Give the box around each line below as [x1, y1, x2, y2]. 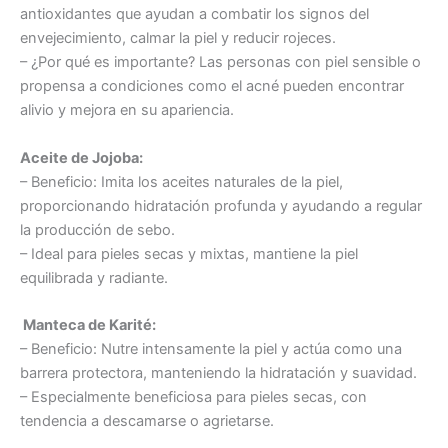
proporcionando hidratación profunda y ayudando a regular [20, 196, 422, 215]
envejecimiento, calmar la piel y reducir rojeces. [20, 29, 336, 48]
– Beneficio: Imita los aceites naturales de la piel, [20, 172, 343, 191]
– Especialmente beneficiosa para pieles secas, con [20, 388, 367, 407]
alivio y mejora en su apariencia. [20, 101, 234, 120]
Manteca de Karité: [20, 316, 156, 335]
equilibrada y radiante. [20, 268, 168, 287]
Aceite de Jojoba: [20, 148, 143, 167]
